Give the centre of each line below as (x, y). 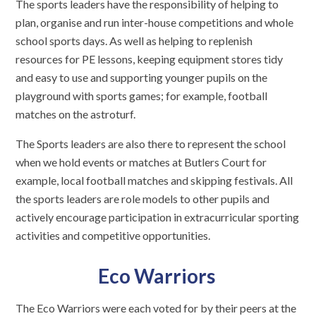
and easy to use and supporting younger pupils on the (142, 78)
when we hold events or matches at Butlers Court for (141, 162)
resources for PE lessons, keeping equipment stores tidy (150, 59)
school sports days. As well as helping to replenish (134, 41)
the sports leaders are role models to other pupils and (143, 199)
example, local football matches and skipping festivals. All (154, 181)
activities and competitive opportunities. (113, 236)
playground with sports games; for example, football (142, 96)
